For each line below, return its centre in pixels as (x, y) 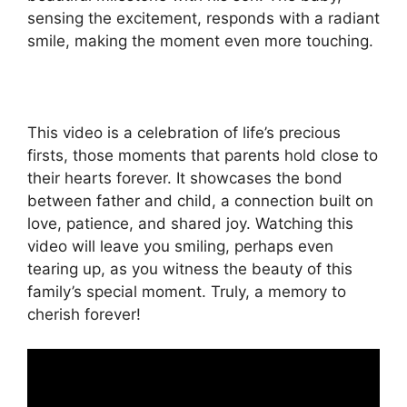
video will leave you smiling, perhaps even (180, 246)
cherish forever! (84, 314)
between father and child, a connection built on (200, 200)
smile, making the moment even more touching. (200, 40)
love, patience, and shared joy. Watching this (190, 223)
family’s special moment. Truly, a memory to (187, 291)
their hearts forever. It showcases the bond (185, 178)
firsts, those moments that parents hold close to (203, 155)
